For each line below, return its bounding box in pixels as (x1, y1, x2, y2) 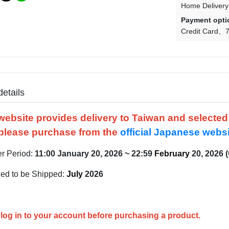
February (154, 149, 190, 158)
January (57, 149, 89, 158)
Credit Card (181, 27, 219, 35)
